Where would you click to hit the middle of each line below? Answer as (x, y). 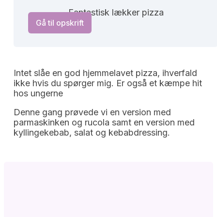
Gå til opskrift (60, 23)
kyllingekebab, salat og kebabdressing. (92, 132)
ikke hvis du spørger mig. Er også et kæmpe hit (108, 83)
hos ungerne (38, 93)
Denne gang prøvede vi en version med (92, 112)
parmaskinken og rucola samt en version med (104, 122)
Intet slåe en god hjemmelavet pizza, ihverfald (105, 73)
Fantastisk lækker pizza (116, 12)
